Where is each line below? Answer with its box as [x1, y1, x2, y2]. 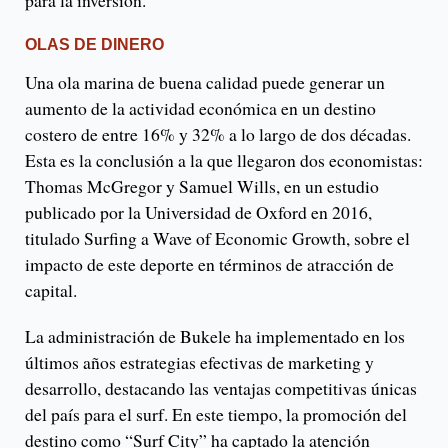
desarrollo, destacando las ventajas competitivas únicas [25, 375, 417, 400]
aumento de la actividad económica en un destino [25, 95, 376, 120]
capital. [25, 277, 77, 302]
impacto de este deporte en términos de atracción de [25, 251, 394, 276]
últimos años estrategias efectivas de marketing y [25, 349, 374, 374]
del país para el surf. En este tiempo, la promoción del [25, 401, 407, 426]
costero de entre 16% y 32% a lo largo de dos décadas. [25, 121, 411, 146]
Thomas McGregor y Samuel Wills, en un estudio [25, 173, 379, 198]
